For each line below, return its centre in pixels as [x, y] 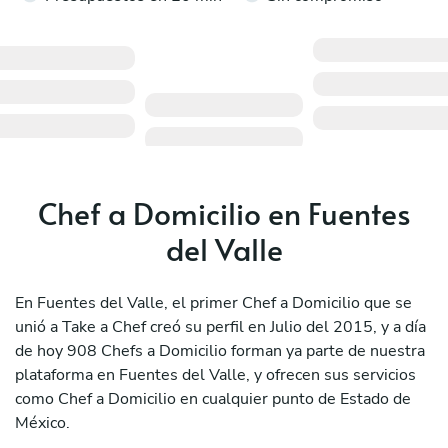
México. [44, 423]
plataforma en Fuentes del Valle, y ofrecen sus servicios [215, 375]
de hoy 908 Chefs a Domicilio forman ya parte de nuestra [220, 351]
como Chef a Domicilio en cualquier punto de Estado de [213, 399]
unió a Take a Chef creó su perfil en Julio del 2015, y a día [220, 327]
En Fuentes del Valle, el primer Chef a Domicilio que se [213, 303]
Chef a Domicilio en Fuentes [224, 213]
